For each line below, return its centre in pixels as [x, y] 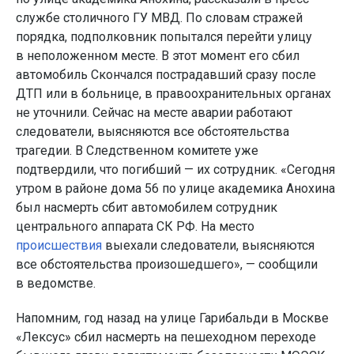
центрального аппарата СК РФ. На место [135, 226]
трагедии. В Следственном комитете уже [137, 151]
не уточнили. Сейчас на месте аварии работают [154, 113]
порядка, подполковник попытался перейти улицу [164, 37]
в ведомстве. [56, 283]
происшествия [59, 245]
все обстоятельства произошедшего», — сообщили [167, 264]
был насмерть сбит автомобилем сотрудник [147, 207]
